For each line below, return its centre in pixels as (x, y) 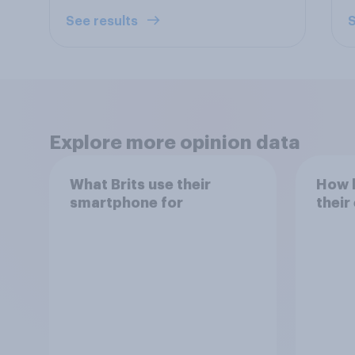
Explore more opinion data (175, 143)
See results (103, 21)
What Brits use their (140, 184)
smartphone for (126, 202)
